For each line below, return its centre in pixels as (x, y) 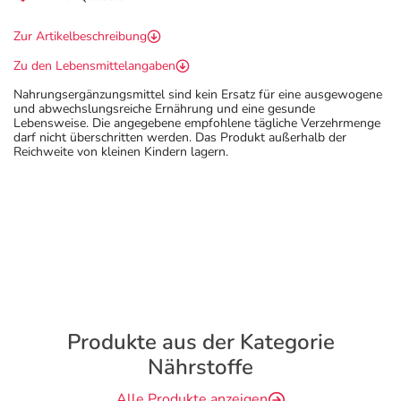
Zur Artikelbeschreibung (80, 36)
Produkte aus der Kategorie (200, 342)
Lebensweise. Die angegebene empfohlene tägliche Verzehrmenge (197, 123)
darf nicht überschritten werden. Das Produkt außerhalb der (180, 137)
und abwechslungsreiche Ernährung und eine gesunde (164, 109)
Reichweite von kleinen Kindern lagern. (121, 152)
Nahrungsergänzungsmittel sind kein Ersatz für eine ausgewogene (198, 94)
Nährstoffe (200, 367)
